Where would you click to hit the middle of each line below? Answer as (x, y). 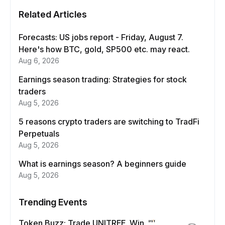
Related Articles (53, 15)
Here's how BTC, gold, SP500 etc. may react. (104, 49)
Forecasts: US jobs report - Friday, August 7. (101, 37)
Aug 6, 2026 (39, 61)
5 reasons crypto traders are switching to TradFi (109, 122)
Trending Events (53, 202)
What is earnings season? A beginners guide (102, 164)
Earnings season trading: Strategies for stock (103, 80)
